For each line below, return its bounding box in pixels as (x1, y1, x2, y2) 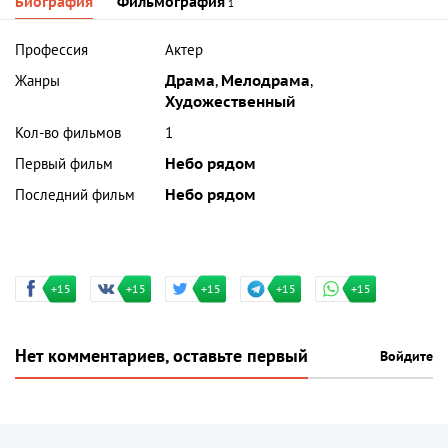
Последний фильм (15, 186, 135, 205)
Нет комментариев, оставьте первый (15, 346, 308, 368)
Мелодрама (221, 72, 311, 91)
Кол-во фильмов (15, 124, 121, 143)
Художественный (165, 93, 296, 112)
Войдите (380, 348, 433, 366)
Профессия (15, 41, 88, 60)
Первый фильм (15, 155, 113, 174)
